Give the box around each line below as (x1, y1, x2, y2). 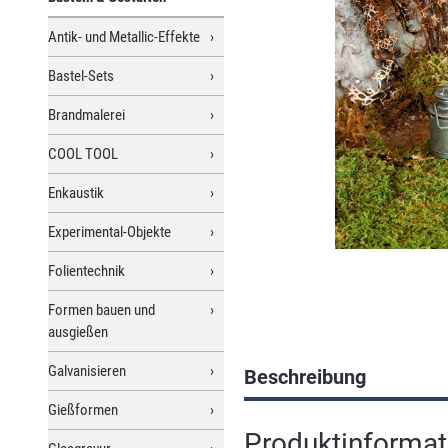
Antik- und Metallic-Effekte (48, 27, 200, 46)
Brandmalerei (48, 105, 125, 124)
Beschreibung (244, 364, 366, 389)
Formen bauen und (48, 300, 155, 319)
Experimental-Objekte (48, 222, 171, 241)
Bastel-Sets (48, 66, 114, 85)
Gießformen (48, 400, 118, 419)
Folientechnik (48, 261, 125, 280)
